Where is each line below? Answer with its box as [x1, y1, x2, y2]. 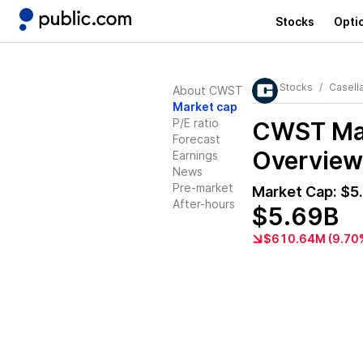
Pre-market [173, 181, 233, 194]
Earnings [173, 148, 218, 162]
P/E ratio [173, 116, 219, 130]
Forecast [173, 132, 220, 146]
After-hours [173, 197, 235, 211]
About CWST [173, 83, 243, 97]
